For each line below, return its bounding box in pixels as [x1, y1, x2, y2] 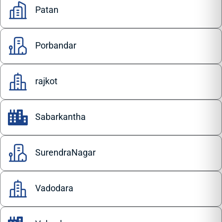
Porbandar [35, 40, 76, 51]
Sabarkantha [35, 111, 86, 122]
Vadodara [35, 183, 73, 194]
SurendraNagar [35, 147, 96, 158]
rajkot [35, 76, 57, 87]
